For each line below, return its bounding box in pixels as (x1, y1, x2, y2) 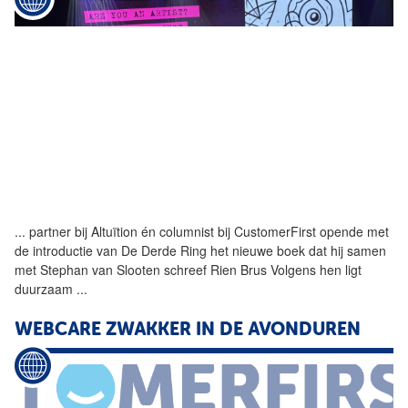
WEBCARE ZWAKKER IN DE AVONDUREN (15, 321, 361, 341)
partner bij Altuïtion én (25, 222, 159, 241)
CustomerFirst (234, 222, 316, 241)
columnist (159, 222, 214, 241)
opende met (316, 222, 389, 241)
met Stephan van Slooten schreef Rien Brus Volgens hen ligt (15, 260, 362, 280)
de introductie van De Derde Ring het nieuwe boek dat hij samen (15, 241, 386, 260)
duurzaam (15, 280, 76, 299)
